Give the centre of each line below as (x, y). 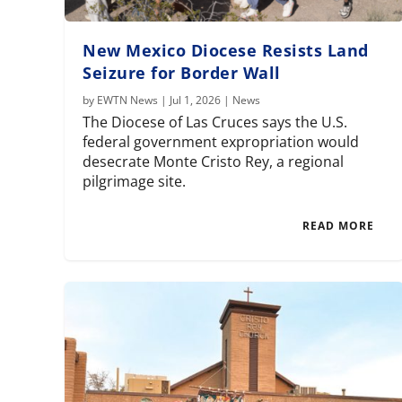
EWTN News (128, 100)
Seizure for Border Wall (182, 73)
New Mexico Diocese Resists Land (226, 51)
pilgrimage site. (135, 182)
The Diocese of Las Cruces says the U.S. (215, 122)
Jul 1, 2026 (196, 100)
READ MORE (339, 226)
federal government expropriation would (221, 142)
